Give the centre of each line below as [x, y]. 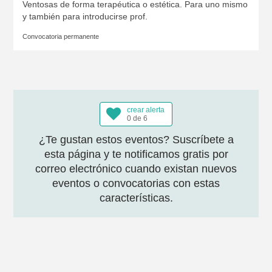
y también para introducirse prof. [85, 16]
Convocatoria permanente [60, 36]
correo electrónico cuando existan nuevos [136, 169]
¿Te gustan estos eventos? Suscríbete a [136, 140]
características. [136, 198]
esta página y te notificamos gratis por [136, 154]
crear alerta [146, 110]
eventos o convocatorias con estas [136, 183]
